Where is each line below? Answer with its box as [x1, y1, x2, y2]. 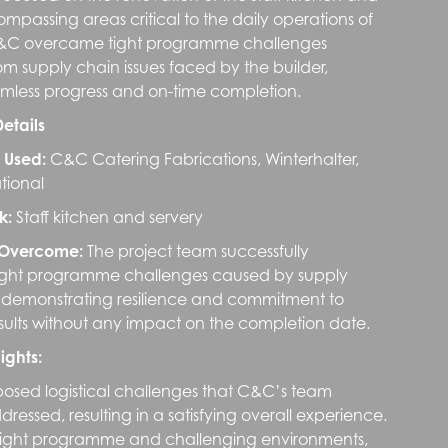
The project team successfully [82, 241, 309, 262]
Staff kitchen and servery [11, 207, 203, 228]
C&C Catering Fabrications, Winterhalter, [45, 149, 359, 170]
